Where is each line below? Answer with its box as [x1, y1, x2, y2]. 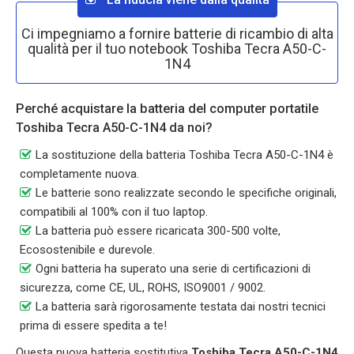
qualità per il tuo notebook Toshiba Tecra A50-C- [28, 40, 326, 57]
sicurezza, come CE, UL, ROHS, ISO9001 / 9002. [20, 281, 265, 295]
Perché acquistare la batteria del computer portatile [16, 101, 318, 116]
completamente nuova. [20, 167, 139, 181]
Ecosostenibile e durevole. [20, 243, 155, 257]
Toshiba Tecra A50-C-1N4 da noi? [16, 120, 213, 135]
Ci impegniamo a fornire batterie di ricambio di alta [21, 25, 333, 42]
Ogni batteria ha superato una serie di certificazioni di [36, 262, 311, 276]
